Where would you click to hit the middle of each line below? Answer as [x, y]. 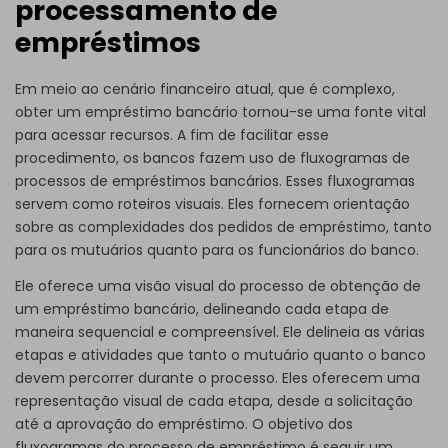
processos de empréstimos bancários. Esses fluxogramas [215, 180]
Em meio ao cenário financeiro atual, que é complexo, [205, 88]
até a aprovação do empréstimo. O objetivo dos [184, 423]
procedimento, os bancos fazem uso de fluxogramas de [212, 157]
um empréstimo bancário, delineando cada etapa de [202, 308]
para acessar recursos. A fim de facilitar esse [172, 134]
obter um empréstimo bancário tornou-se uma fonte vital [220, 111]
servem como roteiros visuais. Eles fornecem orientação [212, 203]
